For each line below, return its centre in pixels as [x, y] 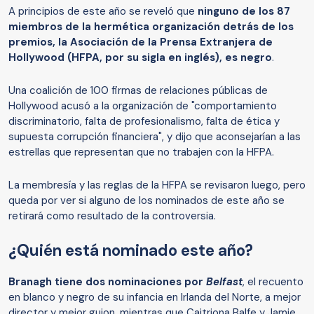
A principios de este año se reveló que [103, 12]
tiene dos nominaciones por [130, 282]
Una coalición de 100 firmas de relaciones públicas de [138, 91]
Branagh [30, 282]
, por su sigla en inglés [157, 58]
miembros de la [50, 27]
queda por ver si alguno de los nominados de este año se [146, 201]
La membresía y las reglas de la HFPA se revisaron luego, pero [157, 185]
